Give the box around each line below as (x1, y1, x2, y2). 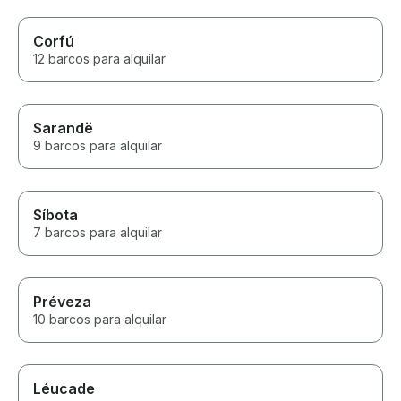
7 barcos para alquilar (33, 225, 162, 241)
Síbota (33, 206, 78, 225)
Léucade (33, 380, 95, 398)
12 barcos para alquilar (33, 51, 166, 67)
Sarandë (33, 119, 93, 138)
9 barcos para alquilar (33, 138, 162, 154)
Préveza (33, 293, 91, 311)
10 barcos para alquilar (33, 311, 166, 328)
